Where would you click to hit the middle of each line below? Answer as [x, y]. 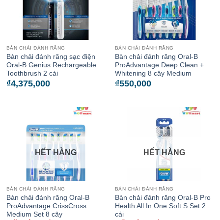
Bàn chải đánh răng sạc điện [51, 56]
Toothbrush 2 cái [32, 73]
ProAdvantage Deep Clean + [159, 65]
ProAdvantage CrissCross [46, 206]
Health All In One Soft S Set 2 [160, 206]
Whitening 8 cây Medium [153, 73]
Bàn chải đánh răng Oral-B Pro [163, 198]
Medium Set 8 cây [34, 214]
